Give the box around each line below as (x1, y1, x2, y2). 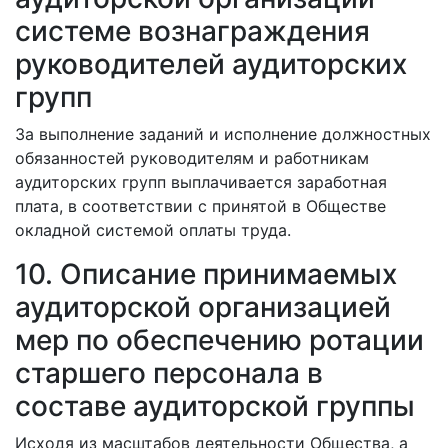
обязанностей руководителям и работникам (15, 148, 369, 168)
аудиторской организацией (15, 290, 391, 324)
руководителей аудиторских (15, 47, 407, 81)
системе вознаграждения (15, 14, 370, 48)
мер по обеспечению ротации (15, 323, 424, 357)
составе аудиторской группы (15, 389, 415, 423)
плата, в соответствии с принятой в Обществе (15, 196, 386, 216)
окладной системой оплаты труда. (15, 220, 291, 240)
